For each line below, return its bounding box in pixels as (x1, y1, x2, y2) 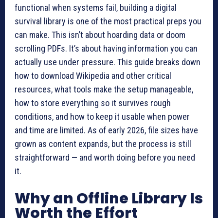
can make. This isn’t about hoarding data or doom (15, 29, 185, 40)
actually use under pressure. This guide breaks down (15, 56, 200, 67)
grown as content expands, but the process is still (15, 138, 191, 149)
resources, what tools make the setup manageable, (15, 84, 193, 94)
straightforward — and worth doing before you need (15, 152, 195, 163)
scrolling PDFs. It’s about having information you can (15, 43, 198, 54)
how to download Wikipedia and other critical (15, 70, 171, 81)
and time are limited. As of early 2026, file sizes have (15, 125, 198, 135)
